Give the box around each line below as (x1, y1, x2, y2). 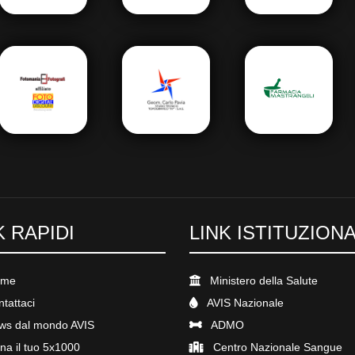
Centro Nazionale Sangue (210, 340, 342, 353)
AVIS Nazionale (204, 296, 284, 309)
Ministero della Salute (207, 273, 318, 287)
